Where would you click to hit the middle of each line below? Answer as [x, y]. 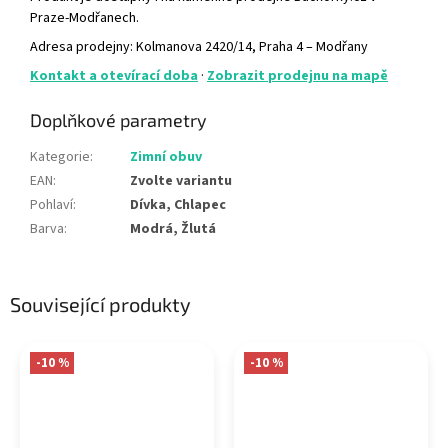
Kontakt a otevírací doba [114, 75]
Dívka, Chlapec [178, 204]
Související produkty [100, 304]
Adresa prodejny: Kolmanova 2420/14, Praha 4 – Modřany [199, 46]
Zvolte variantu [181, 180]
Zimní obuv [166, 156]
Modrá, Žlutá [173, 228]
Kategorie [60, 156]
